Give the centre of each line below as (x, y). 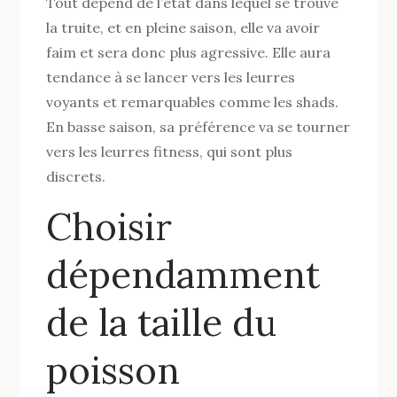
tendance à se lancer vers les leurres (171, 77)
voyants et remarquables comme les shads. (193, 101)
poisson (113, 370)
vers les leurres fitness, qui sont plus (170, 151)
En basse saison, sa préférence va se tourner (198, 126)
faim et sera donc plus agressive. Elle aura (189, 52)
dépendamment (183, 274)
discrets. (76, 176)
